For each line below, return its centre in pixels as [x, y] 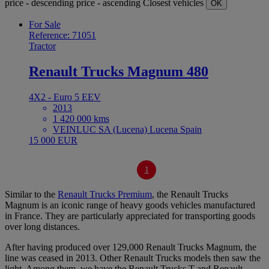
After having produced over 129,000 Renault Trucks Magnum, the [131, 247]
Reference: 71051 [62, 35]
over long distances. [42, 226]
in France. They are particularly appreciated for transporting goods [130, 216]
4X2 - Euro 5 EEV [65, 97]
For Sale [45, 24]
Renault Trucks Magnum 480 [119, 71]
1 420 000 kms [81, 118]
